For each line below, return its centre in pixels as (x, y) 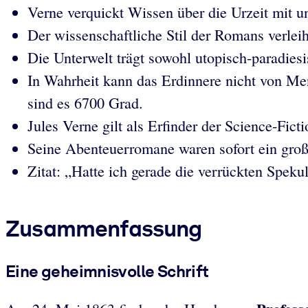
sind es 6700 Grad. (85, 103)
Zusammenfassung (104, 229)
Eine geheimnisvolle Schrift (107, 271)
